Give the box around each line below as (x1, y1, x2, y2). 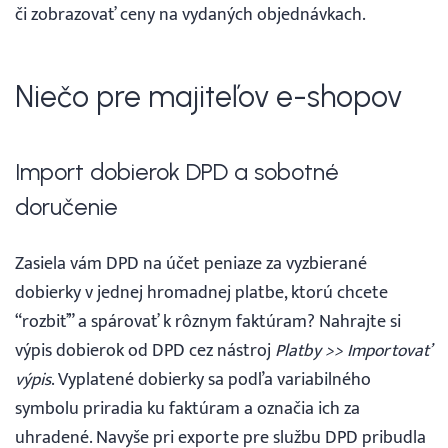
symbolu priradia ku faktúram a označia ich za (15, 394, 360, 424)
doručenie (15, 193, 118, 222)
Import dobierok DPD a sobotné (15, 158, 339, 187)
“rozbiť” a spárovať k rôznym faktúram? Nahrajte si (15, 307, 401, 337)
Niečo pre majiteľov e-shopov (15, 78, 402, 116)
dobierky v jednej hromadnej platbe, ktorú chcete (15, 278, 388, 308)
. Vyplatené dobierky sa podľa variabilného (51, 365, 371, 395)
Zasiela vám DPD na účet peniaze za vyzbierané (15, 249, 367, 279)
